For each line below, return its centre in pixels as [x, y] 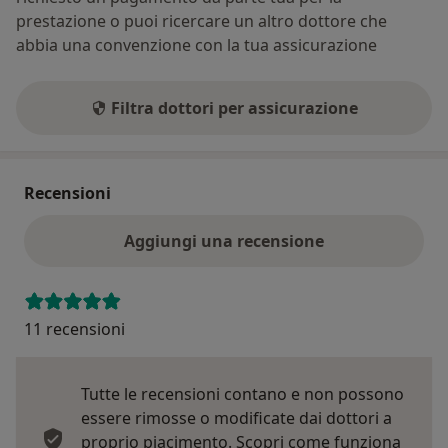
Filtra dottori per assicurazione [234, 108]
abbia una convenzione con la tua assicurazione [196, 45]
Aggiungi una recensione [224, 241]
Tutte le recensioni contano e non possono [242, 394]
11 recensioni [74, 329]
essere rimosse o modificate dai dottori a [236, 418]
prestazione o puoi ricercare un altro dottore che [201, 21]
